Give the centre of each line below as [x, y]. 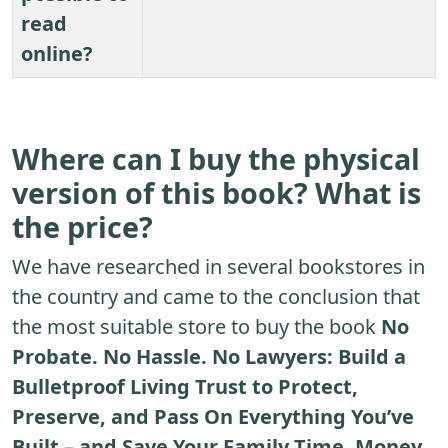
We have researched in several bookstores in [218, 267]
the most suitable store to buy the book [196, 327]
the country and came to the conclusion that [216, 297]
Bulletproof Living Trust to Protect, [185, 387]
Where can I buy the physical [216, 159]
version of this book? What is [216, 193]
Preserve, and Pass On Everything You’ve [213, 417]
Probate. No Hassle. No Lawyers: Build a [209, 357]
